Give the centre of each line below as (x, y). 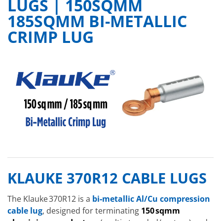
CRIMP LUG (51, 37)
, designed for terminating (92, 211)
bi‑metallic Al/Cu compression (151, 199)
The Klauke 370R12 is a (50, 199)
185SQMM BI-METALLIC (97, 21)
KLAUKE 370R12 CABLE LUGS (107, 178)
